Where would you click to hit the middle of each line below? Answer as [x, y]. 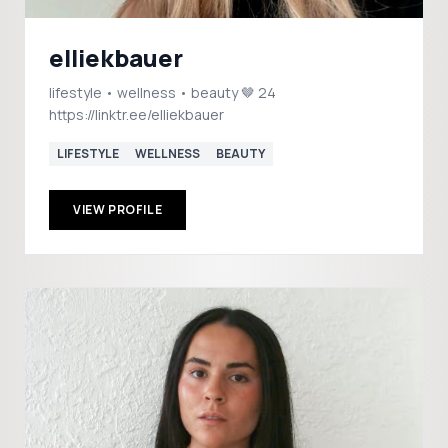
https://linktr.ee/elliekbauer [136, 114]
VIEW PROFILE [118, 209]
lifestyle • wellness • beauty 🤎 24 [162, 92]
